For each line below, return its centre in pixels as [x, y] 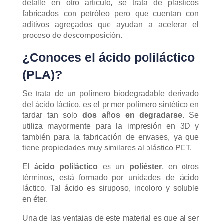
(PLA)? [42, 74]
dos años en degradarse [132, 115]
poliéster [145, 166]
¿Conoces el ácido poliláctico [108, 57]
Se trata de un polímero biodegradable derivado [110, 93]
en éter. [35, 199]
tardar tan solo [52, 115]
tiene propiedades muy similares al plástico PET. [107, 147]
